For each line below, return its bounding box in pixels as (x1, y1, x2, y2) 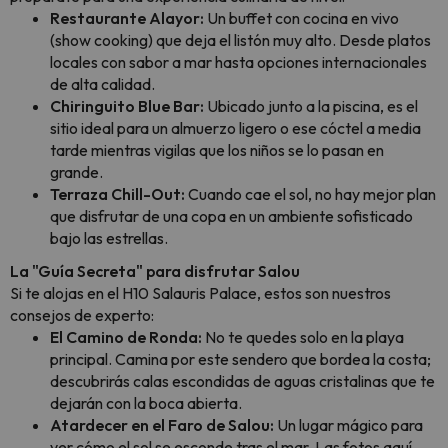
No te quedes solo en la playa (205, 327, 404, 347)
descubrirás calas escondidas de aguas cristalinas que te (50, 371, 435, 391)
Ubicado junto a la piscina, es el (204, 96, 418, 116)
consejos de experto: (10, 305, 154, 325)
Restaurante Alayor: (50, 8, 207, 28)
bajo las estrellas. (50, 228, 168, 248)
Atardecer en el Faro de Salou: (50, 415, 274, 435)
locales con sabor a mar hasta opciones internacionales (50, 52, 427, 72)
